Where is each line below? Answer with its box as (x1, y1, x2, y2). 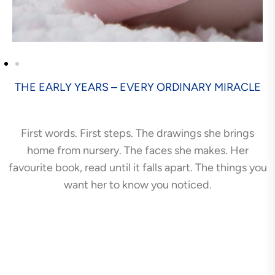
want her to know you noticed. (63, 177, 212, 192)
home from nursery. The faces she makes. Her (26, 143, 249, 157)
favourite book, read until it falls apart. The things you (8, 160, 267, 174)
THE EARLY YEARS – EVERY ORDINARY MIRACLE (14, 80, 261, 94)
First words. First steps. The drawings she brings (21, 126, 254, 140)
